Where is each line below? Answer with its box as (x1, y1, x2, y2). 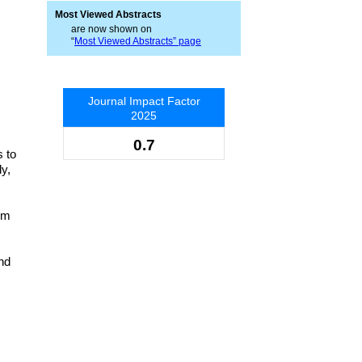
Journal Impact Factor (87, 95, 200, 107)
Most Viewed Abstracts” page (74, 36, 201, 47)
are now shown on (71, 23, 152, 35)
